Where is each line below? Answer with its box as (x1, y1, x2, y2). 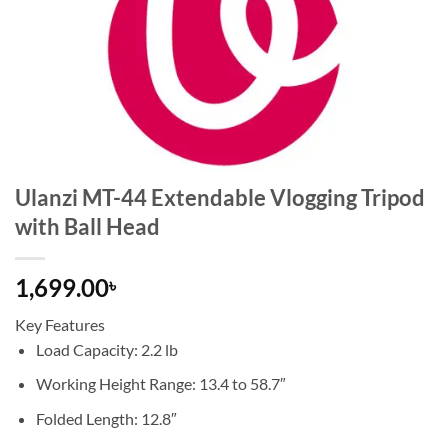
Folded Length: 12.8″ (35, 408, 177, 428)
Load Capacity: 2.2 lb (35, 339, 178, 359)
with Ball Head (15, 212, 160, 240)
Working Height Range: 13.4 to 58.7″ (35, 374, 286, 394)
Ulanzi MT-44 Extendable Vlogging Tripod (15, 183, 425, 211)
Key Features (15, 314, 105, 334)
